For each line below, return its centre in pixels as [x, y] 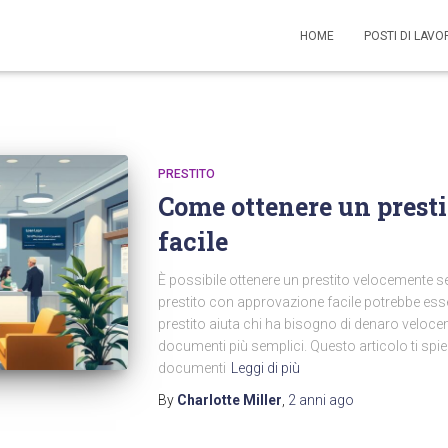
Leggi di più [265, 368]
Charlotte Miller [229, 400]
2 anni [306, 400]
